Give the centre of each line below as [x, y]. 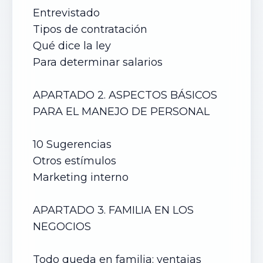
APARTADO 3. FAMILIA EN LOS [113, 210]
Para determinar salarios [99, 62]
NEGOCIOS [63, 227]
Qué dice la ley [72, 46]
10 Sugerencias [72, 144]
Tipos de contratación [90, 29]
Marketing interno [82, 177]
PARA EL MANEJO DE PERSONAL [123, 112]
